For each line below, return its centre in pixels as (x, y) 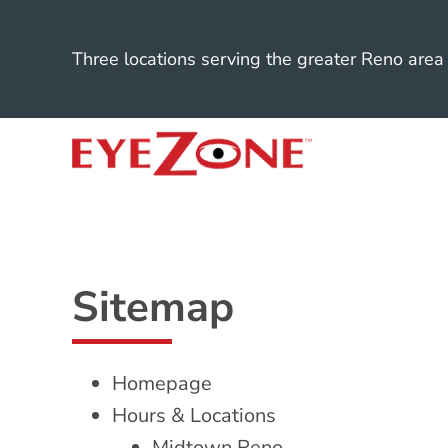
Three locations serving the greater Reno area (258, 59)
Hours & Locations (194, 415)
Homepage (162, 383)
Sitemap (153, 307)
